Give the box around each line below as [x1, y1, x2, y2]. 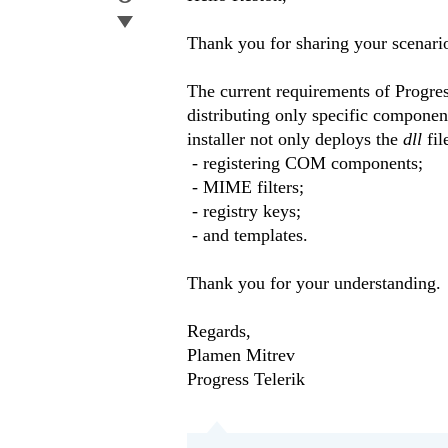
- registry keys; [187, 201, 301, 222]
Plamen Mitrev [187, 345, 295, 366]
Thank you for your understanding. [187, 273, 441, 294]
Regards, [187, 321, 251, 342]
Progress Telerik [187, 369, 305, 390]
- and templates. [187, 225, 308, 246]
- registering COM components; [187, 153, 423, 174]
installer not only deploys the [187, 129, 403, 150]
